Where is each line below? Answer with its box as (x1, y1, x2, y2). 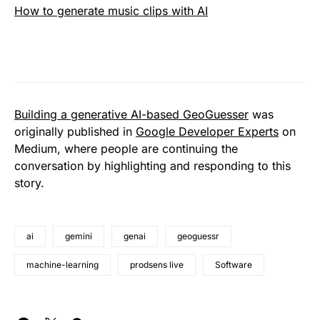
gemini (65, 230, 92, 241)
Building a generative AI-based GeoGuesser (14, 106, 249, 121)
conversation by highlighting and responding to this (14, 158, 291, 173)
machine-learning (26, 259, 99, 270)
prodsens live (130, 259, 184, 270)
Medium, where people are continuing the (14, 141, 238, 156)
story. (14, 175, 44, 190)
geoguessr (177, 230, 219, 241)
